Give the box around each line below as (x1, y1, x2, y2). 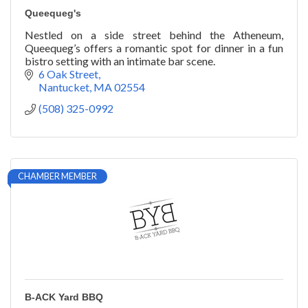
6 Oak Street (38, 67, 98, 81)
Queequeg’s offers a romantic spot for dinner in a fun (25, 41, 283, 55)
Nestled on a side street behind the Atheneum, (25, 28, 283, 42)
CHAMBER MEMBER (18, 170, 97, 182)
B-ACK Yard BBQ (25, 291, 103, 303)
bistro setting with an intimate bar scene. (25, 54, 215, 68)
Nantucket (38, 80, 89, 94)
